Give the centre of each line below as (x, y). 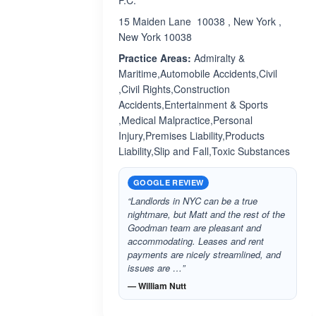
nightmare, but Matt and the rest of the (206, 214)
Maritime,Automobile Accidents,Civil (198, 73)
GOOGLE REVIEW (169, 182)
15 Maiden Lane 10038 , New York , (200, 21)
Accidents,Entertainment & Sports (193, 104)
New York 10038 (155, 37)
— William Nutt (157, 286)
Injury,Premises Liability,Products (192, 135)
